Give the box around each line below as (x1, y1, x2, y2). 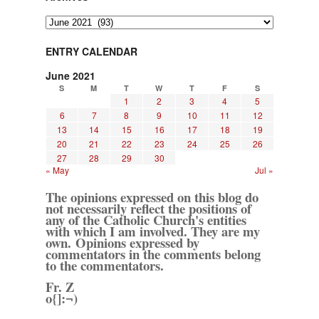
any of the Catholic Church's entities (46, 209, 246, 229)
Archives (45, 14, 75, 26)
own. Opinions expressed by (46, 232, 199, 252)
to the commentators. (46, 255, 164, 275)
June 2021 (46, 68, 95, 83)
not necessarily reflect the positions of (46, 198, 251, 218)
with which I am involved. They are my (46, 221, 260, 241)
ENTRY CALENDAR (46, 43, 137, 58)
